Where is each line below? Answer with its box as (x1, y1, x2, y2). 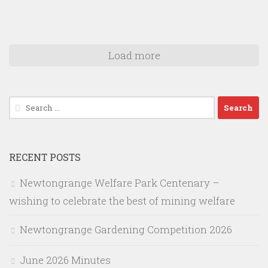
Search (8, 97, 42, 111)
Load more (108, 48, 160, 63)
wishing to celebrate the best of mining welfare (9, 194, 235, 208)
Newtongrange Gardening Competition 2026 (20, 223, 232, 237)
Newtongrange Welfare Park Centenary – (20, 176, 220, 190)
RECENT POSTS (9, 151, 81, 164)
